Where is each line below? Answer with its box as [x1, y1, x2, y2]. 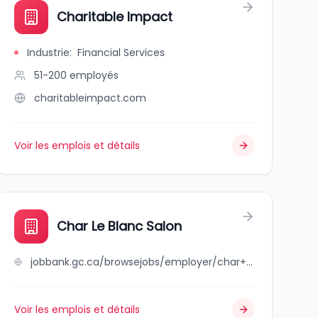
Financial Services [77, 45, 165, 60]
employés [69, 68, 119, 82]
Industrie [26, 45, 70, 60]
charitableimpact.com [33, 91, 146, 105]
